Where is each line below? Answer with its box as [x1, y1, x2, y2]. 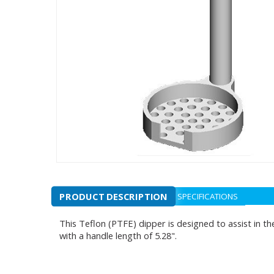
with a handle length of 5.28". [59, 229, 177, 242]
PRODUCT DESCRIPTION [59, 190, 168, 202]
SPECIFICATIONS [177, 191, 238, 202]
